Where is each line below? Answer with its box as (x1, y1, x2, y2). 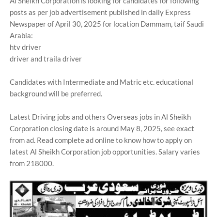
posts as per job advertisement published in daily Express (10, 8, 191, 16)
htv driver (10, 43, 41, 51)
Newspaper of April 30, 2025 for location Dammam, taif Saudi (10, 19, 204, 28)
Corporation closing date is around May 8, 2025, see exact (10, 124, 194, 133)
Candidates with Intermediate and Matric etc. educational (10, 77, 193, 86)
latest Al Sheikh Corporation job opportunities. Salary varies (10, 147, 200, 156)
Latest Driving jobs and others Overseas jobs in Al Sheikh (10, 112, 191, 121)
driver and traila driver (10, 54, 82, 63)
